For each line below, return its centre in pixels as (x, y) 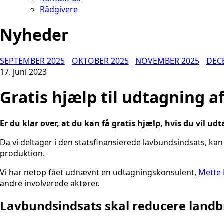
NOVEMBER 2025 (168, 61)
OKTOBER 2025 (100, 61)
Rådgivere (59, 9)
